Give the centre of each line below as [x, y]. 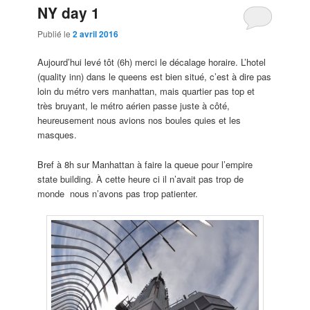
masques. [57, 135]
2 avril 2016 [96, 34]
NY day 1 [69, 12]
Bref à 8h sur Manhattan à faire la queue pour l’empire [145, 164]
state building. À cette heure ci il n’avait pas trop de [141, 179]
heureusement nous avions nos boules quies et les [139, 120]
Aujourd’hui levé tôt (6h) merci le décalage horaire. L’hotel [152, 62]
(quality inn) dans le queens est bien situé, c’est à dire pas [155, 77]
